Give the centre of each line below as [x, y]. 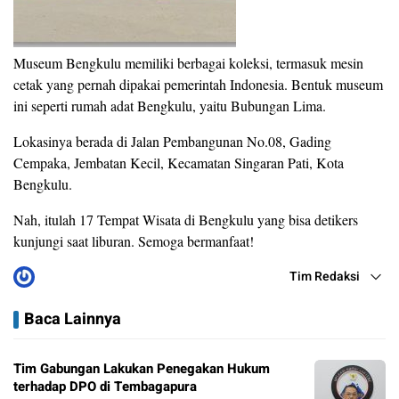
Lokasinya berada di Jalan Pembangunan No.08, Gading [172, 142]
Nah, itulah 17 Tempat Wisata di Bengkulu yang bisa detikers [186, 220]
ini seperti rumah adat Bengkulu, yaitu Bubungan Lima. [170, 106]
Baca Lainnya [73, 320]
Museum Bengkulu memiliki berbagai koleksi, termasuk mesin [188, 63]
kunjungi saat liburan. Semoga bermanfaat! [134, 241]
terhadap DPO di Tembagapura [105, 387]
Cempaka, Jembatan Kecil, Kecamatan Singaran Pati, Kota [179, 163]
